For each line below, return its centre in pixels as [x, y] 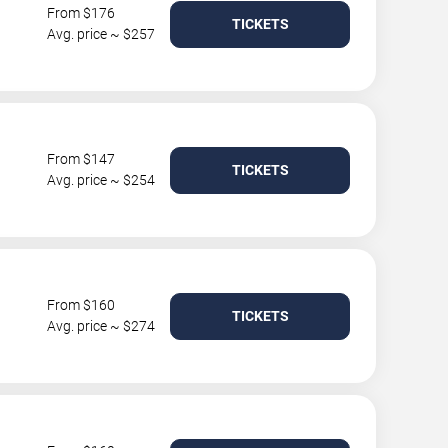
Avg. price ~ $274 [101, 326]
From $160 [81, 305]
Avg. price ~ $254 [101, 180]
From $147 [81, 159]
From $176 [81, 13]
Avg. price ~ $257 [101, 34]
